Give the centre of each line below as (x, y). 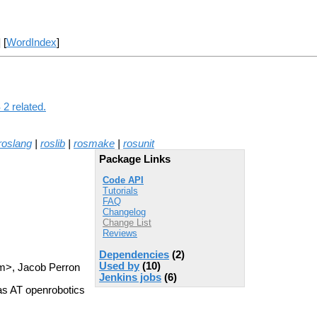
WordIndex (31, 43)
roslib (53, 143)
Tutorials (120, 191)
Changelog (124, 212)
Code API (123, 180)
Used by (119, 266)
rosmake (94, 143)
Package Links (135, 159)
